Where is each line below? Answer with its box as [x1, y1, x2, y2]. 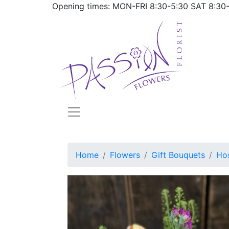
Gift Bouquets [151, 149, 205, 160]
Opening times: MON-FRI [52, 1, 150, 11]
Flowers [110, 149, 140, 160]
